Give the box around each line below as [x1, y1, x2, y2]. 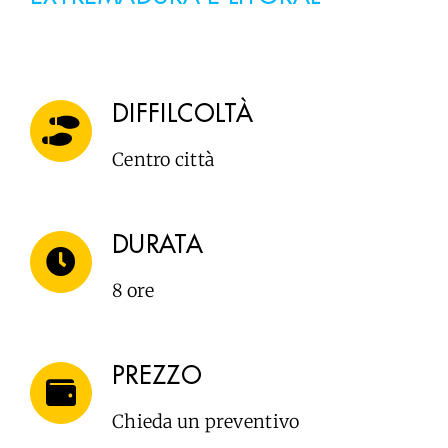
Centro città [111, 148, 215, 171]
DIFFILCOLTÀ [111, 102, 253, 126]
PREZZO [111, 364, 203, 388]
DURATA [111, 233, 204, 257]
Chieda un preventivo [111, 410, 300, 433]
